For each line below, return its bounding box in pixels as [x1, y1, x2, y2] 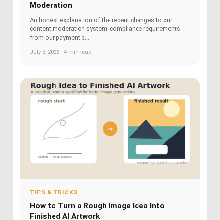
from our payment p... [30, 34, 89, 42]
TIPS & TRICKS [30, 189, 78, 196]
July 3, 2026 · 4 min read [30, 49, 92, 55]
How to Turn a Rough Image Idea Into [30, 201, 165, 210]
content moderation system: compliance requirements [30, 25, 180, 33]
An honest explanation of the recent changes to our [30, 16, 172, 24]
